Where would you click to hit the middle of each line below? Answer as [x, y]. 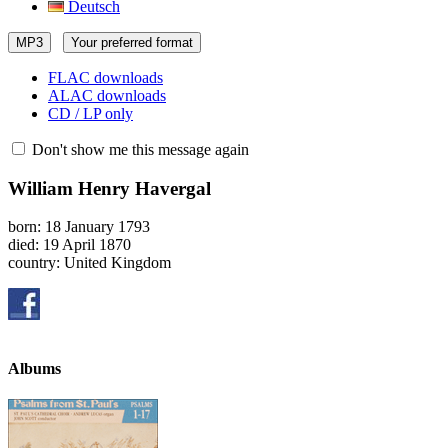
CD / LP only [90, 113]
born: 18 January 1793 [79, 227]
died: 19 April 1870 [69, 245]
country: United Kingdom [89, 263]
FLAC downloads [105, 77]
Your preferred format [132, 42]
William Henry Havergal [109, 188]
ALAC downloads [107, 95]
